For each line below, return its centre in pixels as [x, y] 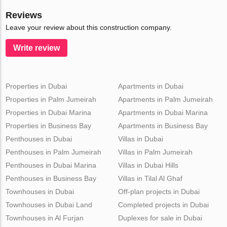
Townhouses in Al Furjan [45, 218]
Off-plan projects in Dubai [159, 192]
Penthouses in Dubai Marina [51, 165]
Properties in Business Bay [49, 126]
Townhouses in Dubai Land [49, 205]
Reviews [24, 15]
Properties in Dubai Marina [49, 112]
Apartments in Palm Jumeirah [165, 99]
